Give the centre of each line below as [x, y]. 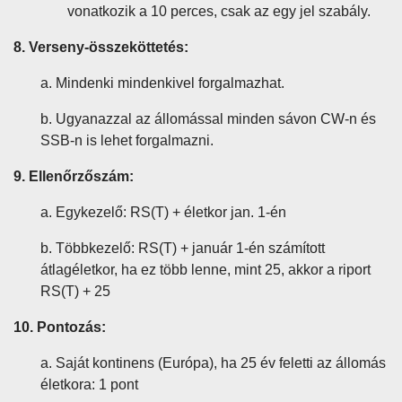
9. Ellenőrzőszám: [74, 176]
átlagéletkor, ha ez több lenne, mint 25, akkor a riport [205, 270]
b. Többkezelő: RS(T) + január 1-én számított [183, 248]
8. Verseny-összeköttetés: [101, 47]
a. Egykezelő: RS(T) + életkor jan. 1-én [163, 212]
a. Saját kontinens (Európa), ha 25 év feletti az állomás [213, 363]
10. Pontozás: [60, 327]
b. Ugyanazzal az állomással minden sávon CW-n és [208, 119]
